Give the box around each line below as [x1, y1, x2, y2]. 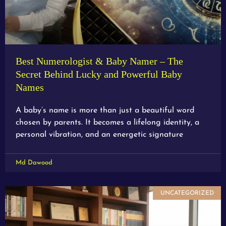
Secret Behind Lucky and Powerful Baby [16, 69, 182, 80]
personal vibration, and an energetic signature [16, 131, 183, 139]
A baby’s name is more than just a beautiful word [16, 106, 194, 115]
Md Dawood [16, 159, 52, 166]
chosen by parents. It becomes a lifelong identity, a [16, 119, 199, 127]
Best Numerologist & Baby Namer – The [16, 55, 183, 67]
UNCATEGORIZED [160, 190, 214, 196]
